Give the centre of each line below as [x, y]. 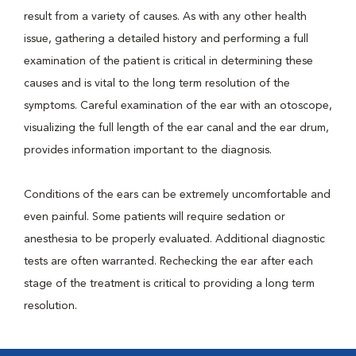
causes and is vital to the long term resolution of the [157, 83]
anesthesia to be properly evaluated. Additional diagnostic [174, 239]
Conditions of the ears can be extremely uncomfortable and [177, 195]
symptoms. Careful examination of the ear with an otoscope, [178, 106]
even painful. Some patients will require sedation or [155, 217]
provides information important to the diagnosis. [148, 150]
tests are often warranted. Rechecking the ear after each [168, 261]
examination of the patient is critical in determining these [168, 61]
